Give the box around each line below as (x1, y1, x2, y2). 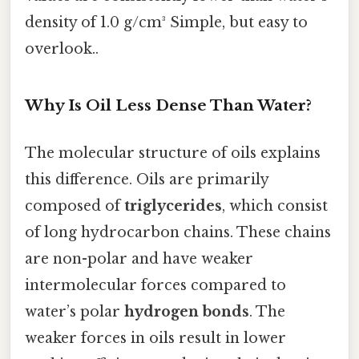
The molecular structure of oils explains (25, 144, 321, 163)
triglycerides (124, 197, 222, 216)
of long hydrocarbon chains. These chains (25, 224, 331, 242)
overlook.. (25, 40, 99, 58)
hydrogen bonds (124, 303, 249, 321)
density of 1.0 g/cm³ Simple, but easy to (25, 14, 308, 32)
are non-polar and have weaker (25, 250, 253, 268)
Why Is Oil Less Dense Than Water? (25, 96, 312, 115)
